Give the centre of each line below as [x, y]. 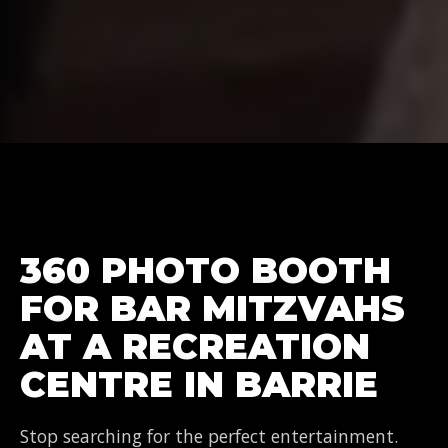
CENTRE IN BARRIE [199, 385]
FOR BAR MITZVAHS [212, 309]
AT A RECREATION [195, 347]
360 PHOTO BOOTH [205, 271]
